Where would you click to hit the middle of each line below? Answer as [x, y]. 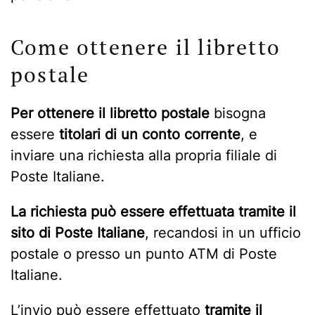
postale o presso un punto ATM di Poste [144, 253]
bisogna [238, 113]
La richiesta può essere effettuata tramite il [153, 211]
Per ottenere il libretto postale [110, 113]
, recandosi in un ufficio [223, 232]
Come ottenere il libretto [146, 47]
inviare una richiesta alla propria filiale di [144, 155]
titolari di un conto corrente [150, 134]
